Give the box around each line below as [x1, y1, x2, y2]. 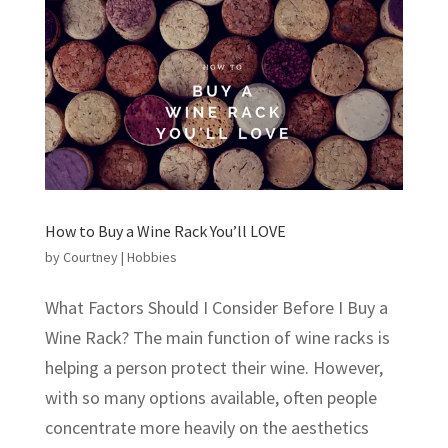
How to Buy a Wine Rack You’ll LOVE [44, 220, 286, 241]
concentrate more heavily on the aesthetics [44, 415, 369, 439]
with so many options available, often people [44, 385, 377, 409]
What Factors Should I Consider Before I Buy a [44, 295, 388, 319]
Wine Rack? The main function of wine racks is [44, 325, 390, 349]
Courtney [62, 247, 118, 266]
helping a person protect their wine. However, [44, 355, 383, 379]
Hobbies [126, 247, 177, 266]
